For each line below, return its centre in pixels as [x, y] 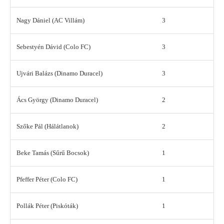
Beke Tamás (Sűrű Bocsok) [53, 153]
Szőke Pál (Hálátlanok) [47, 126]
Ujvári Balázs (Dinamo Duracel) [59, 73]
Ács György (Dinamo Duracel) [57, 100]
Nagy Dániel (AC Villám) [50, 20]
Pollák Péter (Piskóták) [47, 206]
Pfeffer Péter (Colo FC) [47, 179]
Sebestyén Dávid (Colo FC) [53, 47]
